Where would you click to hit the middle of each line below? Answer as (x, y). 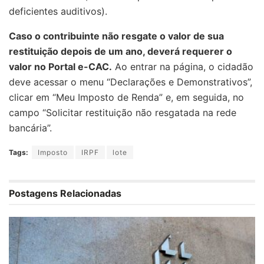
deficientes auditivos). (58, 11)
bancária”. (30, 128)
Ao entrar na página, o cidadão (183, 67)
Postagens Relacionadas (65, 194)
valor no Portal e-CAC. (60, 67)
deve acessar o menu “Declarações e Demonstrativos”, (131, 82)
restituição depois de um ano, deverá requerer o (121, 52)
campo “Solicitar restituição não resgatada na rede (123, 113)
